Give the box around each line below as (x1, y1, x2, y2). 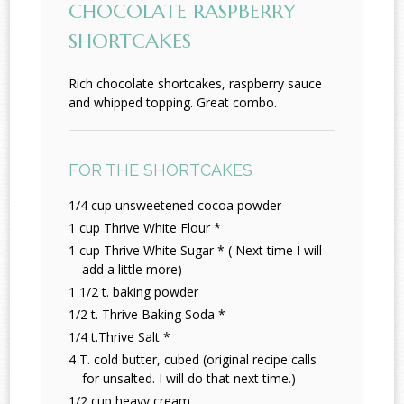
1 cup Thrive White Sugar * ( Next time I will (69, 242, 323, 260)
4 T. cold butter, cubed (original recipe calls (69, 351, 317, 369)
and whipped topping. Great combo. (69, 94, 278, 112)
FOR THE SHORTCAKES (69, 161, 253, 180)
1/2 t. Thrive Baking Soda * (69, 306, 226, 324)
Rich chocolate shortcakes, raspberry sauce (69, 75, 323, 93)
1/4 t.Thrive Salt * (69, 328, 171, 346)
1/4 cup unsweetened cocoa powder (69, 197, 282, 215)
